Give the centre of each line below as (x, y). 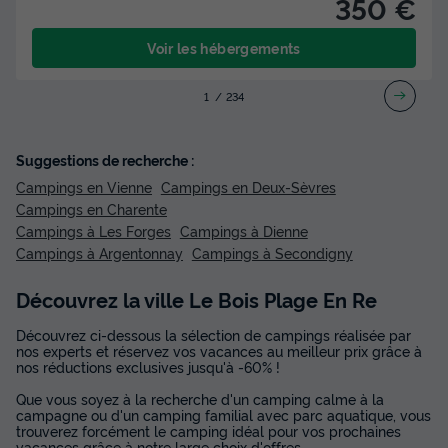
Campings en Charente (91, 208)
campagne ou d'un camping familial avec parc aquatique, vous (223, 414)
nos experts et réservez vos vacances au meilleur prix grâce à (219, 350)
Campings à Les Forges (93, 230)
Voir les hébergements (224, 47)
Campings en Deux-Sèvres (248, 186)
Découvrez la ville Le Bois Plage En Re (196, 298)
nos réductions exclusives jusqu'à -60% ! (148, 366)
